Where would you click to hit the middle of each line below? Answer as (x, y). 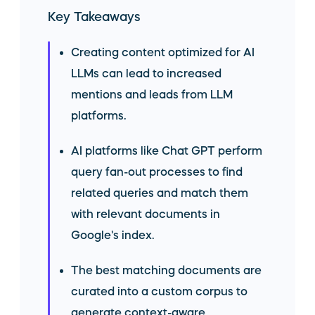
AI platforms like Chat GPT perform (167, 150)
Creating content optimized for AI (163, 52)
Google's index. (113, 235)
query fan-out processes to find (157, 172)
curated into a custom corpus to (159, 291)
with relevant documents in (146, 214)
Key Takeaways (94, 17)
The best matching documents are (166, 270)
